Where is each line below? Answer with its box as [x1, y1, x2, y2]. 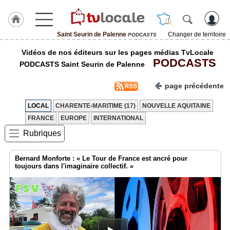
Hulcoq [3, 60, 24, 67]
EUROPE [61, 114, 87, 122]
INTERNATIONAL [93, 114, 143, 122]
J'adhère [3, 45, 29, 52]
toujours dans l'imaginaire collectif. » [15, 162, 133, 170]
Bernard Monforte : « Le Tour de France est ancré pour [15, 155, 187, 162]
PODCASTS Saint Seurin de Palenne [19, 60, 147, 68]
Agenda [3, 208, 26, 216]
